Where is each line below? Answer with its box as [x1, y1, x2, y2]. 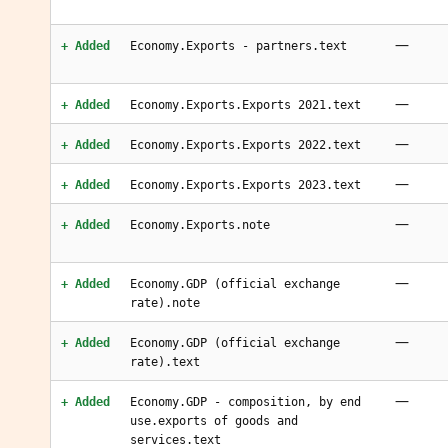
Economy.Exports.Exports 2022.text [130, 138, 361, 152]
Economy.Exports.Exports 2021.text [130, 98, 361, 112]
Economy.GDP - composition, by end [130, 395, 361, 409]
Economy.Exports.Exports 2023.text [130, 178, 361, 192]
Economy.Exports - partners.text [130, 39, 347, 53]
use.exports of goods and [130, 414, 298, 428]
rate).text [130, 355, 200, 369]
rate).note [130, 296, 200, 310]
